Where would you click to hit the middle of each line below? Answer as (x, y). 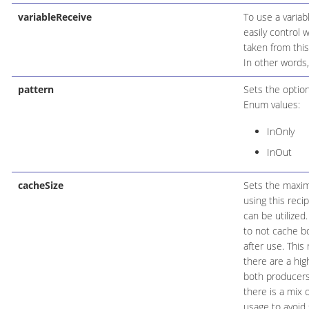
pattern (36, 89)
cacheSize (40, 185)
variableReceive (54, 17)
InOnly (280, 131)
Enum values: (271, 104)
